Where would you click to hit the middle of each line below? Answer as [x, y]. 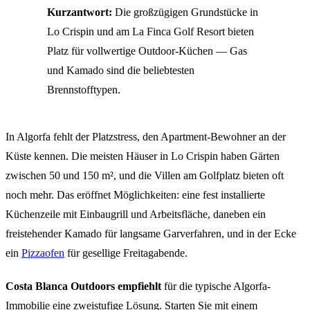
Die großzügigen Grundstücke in [185, 12]
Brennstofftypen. [84, 89]
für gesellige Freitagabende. [126, 253]
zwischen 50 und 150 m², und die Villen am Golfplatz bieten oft [145, 175]
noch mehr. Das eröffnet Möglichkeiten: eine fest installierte [135, 194]
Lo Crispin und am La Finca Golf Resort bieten [151, 31]
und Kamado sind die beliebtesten [121, 70]
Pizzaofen [43, 253]
